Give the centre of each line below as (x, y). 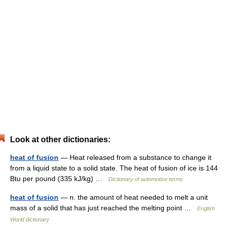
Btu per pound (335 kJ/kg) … (59, 179)
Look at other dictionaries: (60, 139)
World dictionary (30, 219)
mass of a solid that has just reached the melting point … (104, 208)
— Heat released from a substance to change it (135, 157)
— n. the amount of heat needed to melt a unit (133, 197)
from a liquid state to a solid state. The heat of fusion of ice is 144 (114, 168)
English (206, 208)
